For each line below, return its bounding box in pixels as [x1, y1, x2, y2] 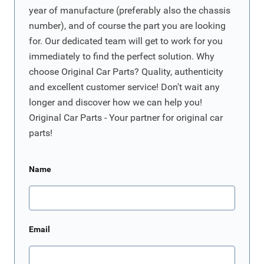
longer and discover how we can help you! [29, 97, 202, 108]
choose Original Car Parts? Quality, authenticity [29, 66, 223, 78]
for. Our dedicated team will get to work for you [29, 35, 223, 47]
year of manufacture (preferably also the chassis [29, 5, 230, 16]
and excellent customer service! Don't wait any [29, 81, 220, 93]
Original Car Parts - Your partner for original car [29, 112, 223, 124]
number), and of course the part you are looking [29, 20, 226, 32]
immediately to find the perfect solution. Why [29, 51, 214, 62]
